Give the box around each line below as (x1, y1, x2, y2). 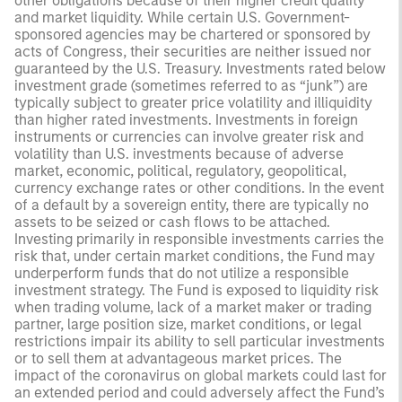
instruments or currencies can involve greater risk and (14, 127, 363, 145)
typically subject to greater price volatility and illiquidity (14, 93, 372, 111)
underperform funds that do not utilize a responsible (14, 264, 349, 282)
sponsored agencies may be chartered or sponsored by (14, 25, 371, 43)
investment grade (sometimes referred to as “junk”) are (14, 76, 368, 94)
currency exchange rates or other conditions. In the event (14, 179, 384, 197)
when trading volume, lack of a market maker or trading (14, 298, 371, 316)
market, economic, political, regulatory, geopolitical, (14, 162, 346, 179)
